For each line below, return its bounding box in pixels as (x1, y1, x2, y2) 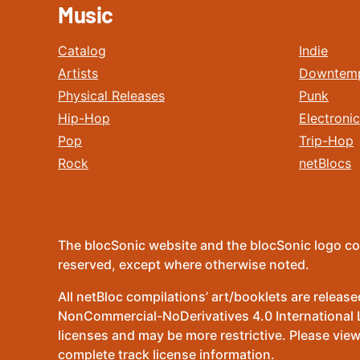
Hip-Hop (58, 110, 110, 126)
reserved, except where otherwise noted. (58, 256, 309, 272)
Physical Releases (58, 88, 165, 104)
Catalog (58, 43, 106, 59)
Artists (58, 65, 98, 81)
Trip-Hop (299, 133, 354, 149)
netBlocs (299, 155, 351, 171)
